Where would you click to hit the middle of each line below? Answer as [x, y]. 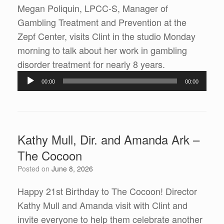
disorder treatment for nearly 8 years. [91, 64]
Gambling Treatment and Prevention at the [102, 22]
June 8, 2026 [72, 169]
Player [177, 78]
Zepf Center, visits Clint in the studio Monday [106, 36]
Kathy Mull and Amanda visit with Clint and [102, 205]
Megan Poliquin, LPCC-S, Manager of [93, 8]
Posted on [37, 169]
